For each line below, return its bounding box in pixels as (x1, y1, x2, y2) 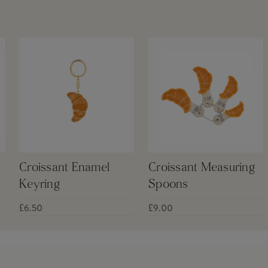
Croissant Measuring (148, 162, 255, 174)
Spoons (148, 178, 188, 191)
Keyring (19, 178, 60, 191)
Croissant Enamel (19, 162, 109, 174)
